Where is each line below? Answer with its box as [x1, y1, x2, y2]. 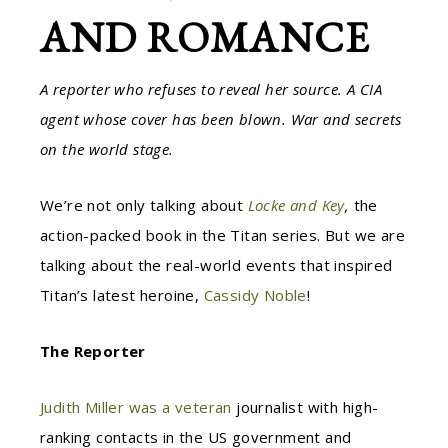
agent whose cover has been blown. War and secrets [40, 109, 402, 129]
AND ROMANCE [40, 10, 370, 65]
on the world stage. [40, 139, 178, 159]
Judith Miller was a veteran [40, 397, 237, 417]
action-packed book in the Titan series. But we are [40, 225, 405, 245]
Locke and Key [247, 195, 345, 215]
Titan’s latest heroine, [40, 285, 204, 305]
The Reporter [40, 341, 146, 361]
